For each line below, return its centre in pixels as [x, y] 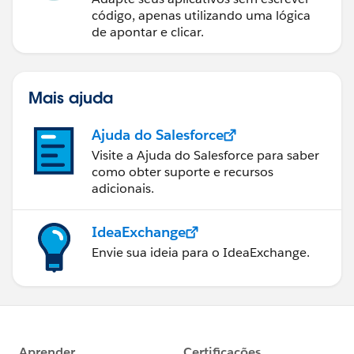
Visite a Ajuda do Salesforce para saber [205, 156]
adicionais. [123, 189]
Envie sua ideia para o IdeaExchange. [201, 253]
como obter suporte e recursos [183, 172]
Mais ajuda [71, 98]
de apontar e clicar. [148, 32]
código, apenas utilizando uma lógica [201, 16]
